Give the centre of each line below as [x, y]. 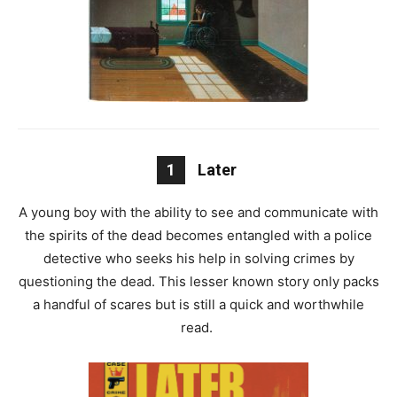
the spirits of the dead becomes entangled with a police [198, 236]
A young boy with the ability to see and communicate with [198, 213]
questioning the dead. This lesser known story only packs [198, 282]
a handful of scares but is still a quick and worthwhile [198, 305]
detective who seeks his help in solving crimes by [198, 259]
